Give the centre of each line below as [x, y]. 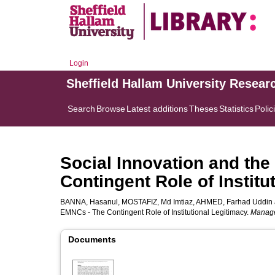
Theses [203, 109]
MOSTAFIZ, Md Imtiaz [157, 202]
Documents [92, 239]
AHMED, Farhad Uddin [234, 202]
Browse [111, 109]
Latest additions [157, 109]
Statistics [236, 109]
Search [81, 109]
